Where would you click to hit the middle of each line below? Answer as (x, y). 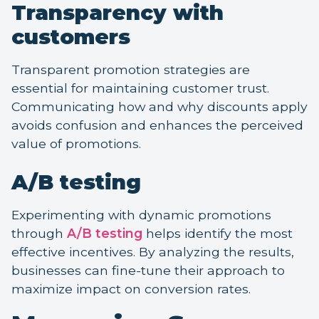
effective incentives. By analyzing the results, (153, 252)
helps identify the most (218, 234)
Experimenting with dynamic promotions (141, 215)
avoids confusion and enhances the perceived (157, 125)
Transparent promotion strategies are (131, 70)
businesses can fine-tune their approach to (148, 271)
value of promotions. (76, 144)
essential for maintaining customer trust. (140, 88)
